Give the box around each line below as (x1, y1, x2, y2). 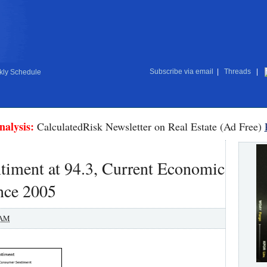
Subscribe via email (149, 67, 213, 76)
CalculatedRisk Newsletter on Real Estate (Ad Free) (33, 119, 265, 133)
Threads (222, 67, 253, 76)
